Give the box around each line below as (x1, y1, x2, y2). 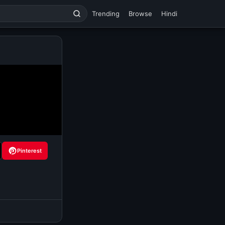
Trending (92, 10, 120, 18)
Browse (129, 10, 152, 18)
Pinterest (17, 147, 42, 154)
